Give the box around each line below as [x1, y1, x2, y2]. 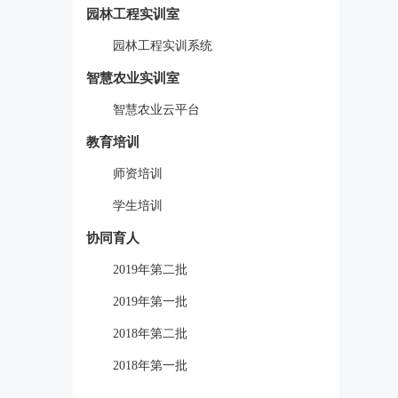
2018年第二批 [113, 327, 187, 340]
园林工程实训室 [86, 7, 179, 21]
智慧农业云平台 [113, 103, 200, 116]
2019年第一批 [113, 295, 187, 308]
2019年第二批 [113, 263, 187, 276]
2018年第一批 [113, 359, 187, 372]
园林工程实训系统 [113, 39, 212, 52]
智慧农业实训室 [86, 71, 179, 85]
